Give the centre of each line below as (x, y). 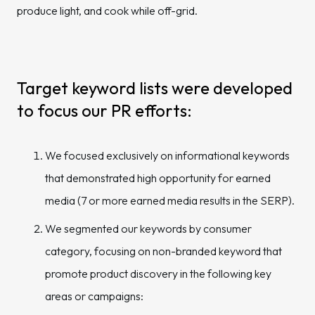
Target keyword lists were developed (155, 88)
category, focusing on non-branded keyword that (163, 251)
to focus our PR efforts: (104, 110)
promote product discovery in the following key (158, 274)
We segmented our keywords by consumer (148, 229)
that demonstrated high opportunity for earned (158, 178)
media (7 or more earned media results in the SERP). (170, 200)
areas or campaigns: (94, 296)
